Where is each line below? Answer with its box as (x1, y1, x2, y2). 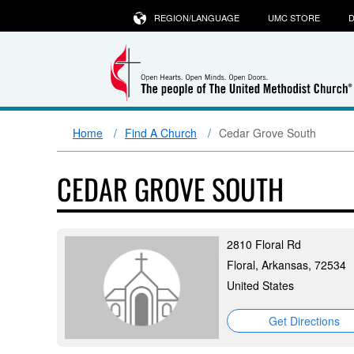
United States (227, 277, 294, 293)
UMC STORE (267, 11, 320, 24)
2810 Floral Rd (227, 236, 301, 252)
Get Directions (268, 313, 340, 329)
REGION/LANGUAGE (153, 11, 239, 24)
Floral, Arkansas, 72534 (227, 257, 346, 273)
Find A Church (125, 125, 197, 141)
